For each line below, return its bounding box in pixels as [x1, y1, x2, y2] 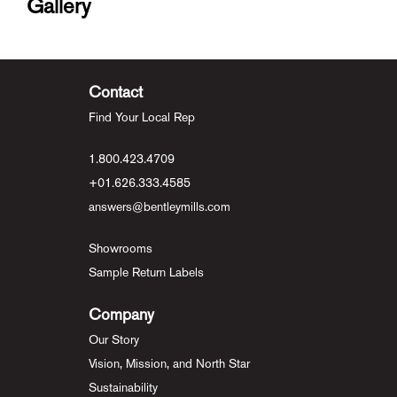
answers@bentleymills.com [89, 199, 230, 214]
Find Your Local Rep [89, 110, 195, 125]
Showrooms [89, 241, 152, 256]
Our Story [89, 332, 139, 347]
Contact [89, 82, 143, 102]
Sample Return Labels [89, 265, 204, 280]
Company [89, 305, 154, 324]
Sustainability [89, 380, 158, 395]
